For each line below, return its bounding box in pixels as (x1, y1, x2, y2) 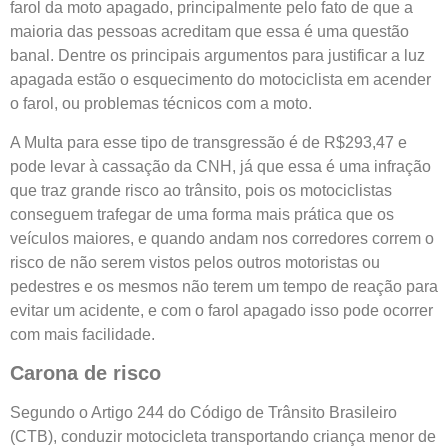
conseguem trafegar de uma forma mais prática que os (10, 205, 394, 223)
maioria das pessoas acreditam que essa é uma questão (10, 23, 409, 41)
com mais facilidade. (10, 325, 155, 343)
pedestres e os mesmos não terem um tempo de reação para (10, 277, 438, 295)
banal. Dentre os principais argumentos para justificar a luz (10, 47, 425, 65)
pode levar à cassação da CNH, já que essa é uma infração (10, 157, 431, 175)
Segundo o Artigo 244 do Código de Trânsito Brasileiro (10, 403, 397, 421)
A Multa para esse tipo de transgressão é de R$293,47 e (10, 133, 407, 151)
